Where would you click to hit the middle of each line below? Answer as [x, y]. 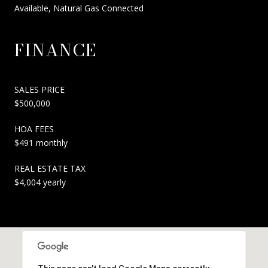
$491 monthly [41, 142]
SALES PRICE [39, 89]
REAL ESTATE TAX [50, 168]
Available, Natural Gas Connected [79, 8]
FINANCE [55, 50]
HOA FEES [34, 129]
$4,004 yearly [40, 182]
